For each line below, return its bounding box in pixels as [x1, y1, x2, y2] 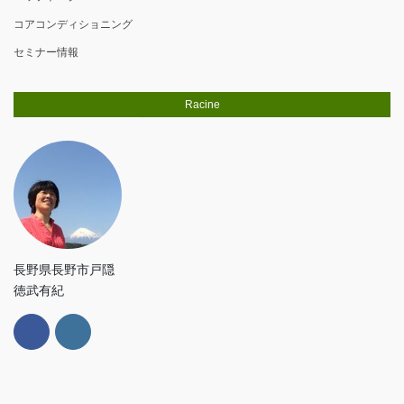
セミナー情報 [14, 46, 78, 60]
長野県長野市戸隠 [14, 262, 115, 277]
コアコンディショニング [14, 18, 133, 32]
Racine [184, 98, 220, 112]
